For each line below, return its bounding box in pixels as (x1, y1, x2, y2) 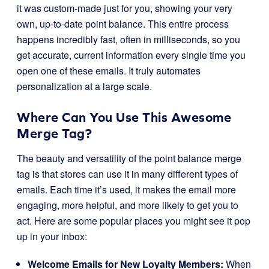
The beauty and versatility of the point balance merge (17, 151, 241, 165)
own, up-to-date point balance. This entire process (17, 17, 229, 31)
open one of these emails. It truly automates (17, 64, 201, 77)
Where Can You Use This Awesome (17, 110, 231, 125)
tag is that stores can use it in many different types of (17, 167, 238, 181)
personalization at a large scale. (17, 79, 152, 93)
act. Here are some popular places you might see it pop (17, 214, 250, 228)
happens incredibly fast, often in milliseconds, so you (17, 32, 240, 46)
